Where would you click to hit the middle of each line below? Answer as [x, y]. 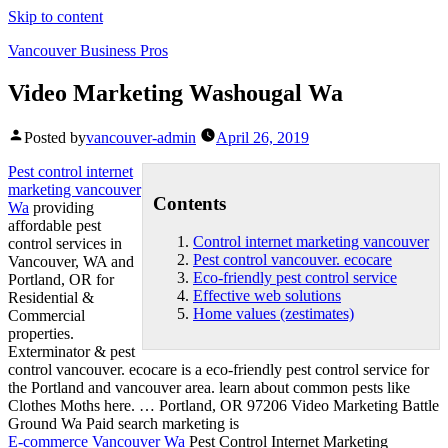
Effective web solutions [267, 296]
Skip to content [55, 16]
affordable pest [54, 225]
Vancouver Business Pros [88, 50]
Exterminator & [59, 351]
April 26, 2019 [262, 137]
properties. [41, 333]
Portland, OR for [61, 279]
